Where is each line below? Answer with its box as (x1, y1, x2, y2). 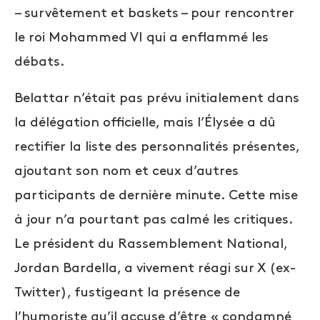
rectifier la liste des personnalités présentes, (14, 141, 299, 154)
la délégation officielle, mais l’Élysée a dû (14, 116, 276, 129)
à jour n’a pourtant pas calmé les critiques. (14, 214, 293, 226)
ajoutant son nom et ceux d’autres (14, 165, 239, 178)
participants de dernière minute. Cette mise (14, 189, 298, 202)
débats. (14, 56, 65, 69)
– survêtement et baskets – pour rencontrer (14, 7, 294, 20)
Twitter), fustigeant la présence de (14, 286, 240, 299)
